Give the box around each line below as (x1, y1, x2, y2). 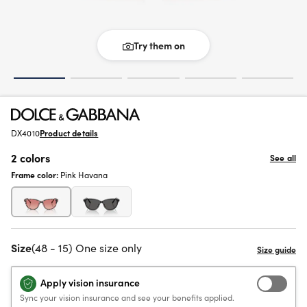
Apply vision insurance (40, 275, 140, 289)
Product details (39, 127, 99, 138)
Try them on (133, 38, 185, 52)
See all (269, 151, 296, 163)
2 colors (11, 150, 50, 165)
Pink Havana (60, 169, 108, 180)
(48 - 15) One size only (32, 240, 142, 255)
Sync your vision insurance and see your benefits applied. (20, 291, 234, 303)
